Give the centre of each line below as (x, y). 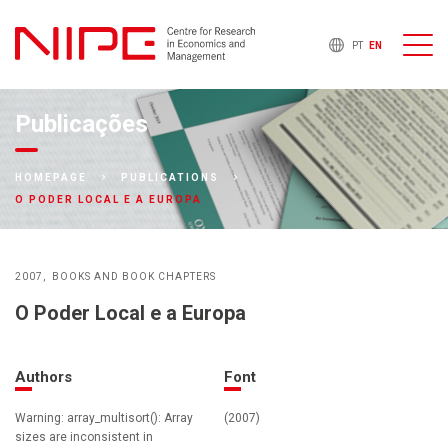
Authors (43, 377)
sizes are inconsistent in (84, 437)
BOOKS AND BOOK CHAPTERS (133, 277)
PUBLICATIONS (169, 177)
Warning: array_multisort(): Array (104, 418)
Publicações (81, 124)
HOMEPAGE (51, 177)
